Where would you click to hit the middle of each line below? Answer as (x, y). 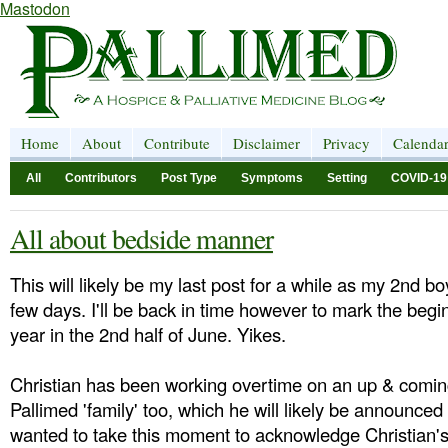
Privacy (346, 143)
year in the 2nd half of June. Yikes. (148, 334)
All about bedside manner (141, 238)
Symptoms (272, 178)
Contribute (177, 143)
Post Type (189, 178)
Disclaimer (266, 143)
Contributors (101, 178)
